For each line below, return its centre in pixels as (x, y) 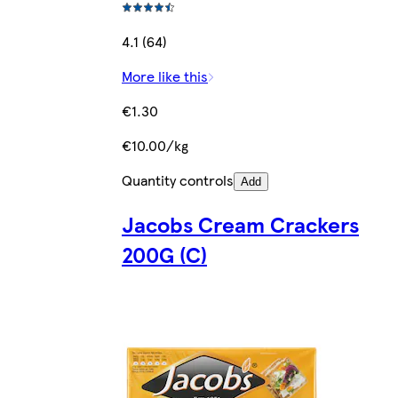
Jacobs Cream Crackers (240, 223)
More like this (165, 76)
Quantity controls (178, 180)
